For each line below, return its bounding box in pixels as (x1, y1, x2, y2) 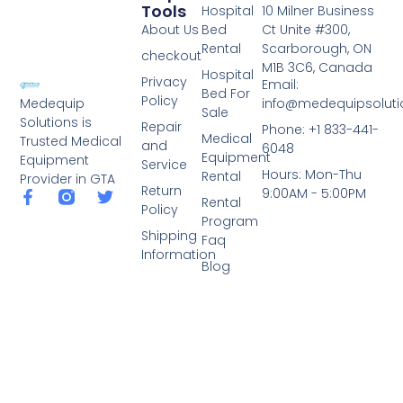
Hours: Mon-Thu (262, 165, 363, 184)
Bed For (201, 84, 250, 103)
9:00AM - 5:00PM (262, 184, 367, 202)
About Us (140, 20, 199, 39)
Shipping (140, 226, 197, 245)
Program (201, 211, 258, 230)
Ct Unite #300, (262, 20, 351, 39)
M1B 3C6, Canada (262, 58, 373, 76)
